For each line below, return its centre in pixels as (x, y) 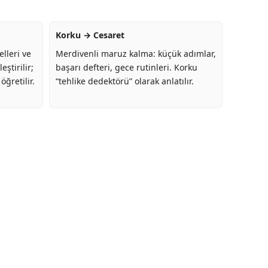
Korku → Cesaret (90, 35)
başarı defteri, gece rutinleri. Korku (126, 68)
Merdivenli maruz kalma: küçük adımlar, (135, 54)
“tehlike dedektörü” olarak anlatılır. (124, 81)
